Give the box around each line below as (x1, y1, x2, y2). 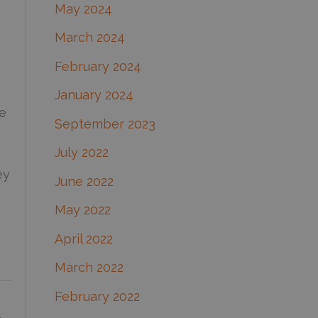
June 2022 (54, 173, 114, 189)
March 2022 (54, 260, 124, 275)
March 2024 (54, 30, 125, 45)
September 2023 (54, 116, 155, 131)
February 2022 (54, 288, 140, 304)
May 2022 (54, 202, 111, 218)
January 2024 (54, 87, 133, 103)
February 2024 (54, 58, 141, 74)
